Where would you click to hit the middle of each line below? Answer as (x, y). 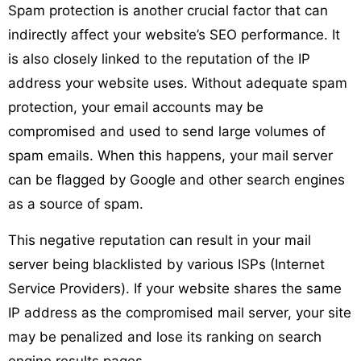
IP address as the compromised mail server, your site (180, 312)
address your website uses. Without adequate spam (178, 83)
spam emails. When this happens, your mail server (170, 155)
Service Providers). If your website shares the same (175, 288)
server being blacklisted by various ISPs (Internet (166, 264)
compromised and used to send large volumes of (167, 131)
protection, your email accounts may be (136, 107)
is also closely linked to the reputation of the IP (159, 58)
